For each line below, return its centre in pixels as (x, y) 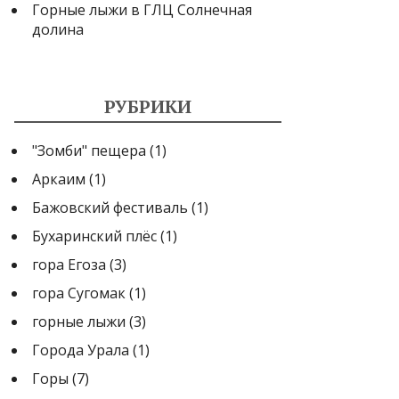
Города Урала (81, 350)
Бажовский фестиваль (110, 207)
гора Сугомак (79, 293)
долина (58, 29)
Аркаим (59, 179)
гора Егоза (69, 264)
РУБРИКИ (148, 106)
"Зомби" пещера (89, 150)
